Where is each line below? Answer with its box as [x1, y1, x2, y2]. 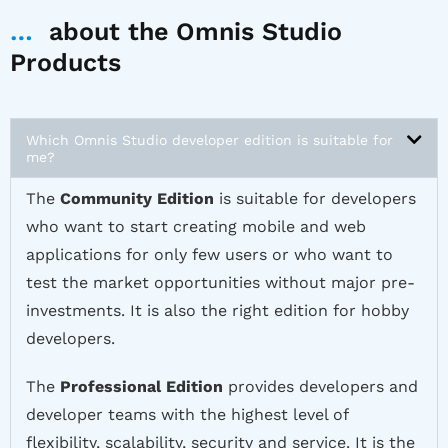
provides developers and [223, 377, 418, 397]
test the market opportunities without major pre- [26, 273, 415, 293]
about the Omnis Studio [33, 17, 342, 47]
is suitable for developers [214, 189, 416, 209]
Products [10, 48, 121, 78]
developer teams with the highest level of [26, 405, 348, 425]
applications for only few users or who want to [26, 245, 393, 265]
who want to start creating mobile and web [26, 217, 366, 237]
